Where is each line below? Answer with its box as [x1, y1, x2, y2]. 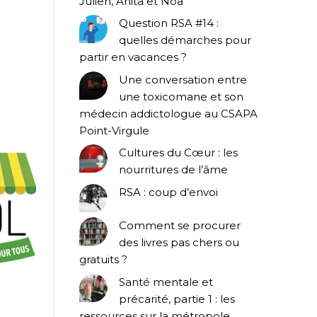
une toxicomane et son [119, 89, 243, 103]
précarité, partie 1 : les [119, 292, 235, 306]
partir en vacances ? [79, 50, 187, 64]
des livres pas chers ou [119, 236, 239, 250]
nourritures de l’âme [119, 163, 228, 177]
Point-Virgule [79, 123, 149, 137]
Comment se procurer [119, 219, 241, 233]
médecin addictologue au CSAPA [79, 106, 258, 120]
